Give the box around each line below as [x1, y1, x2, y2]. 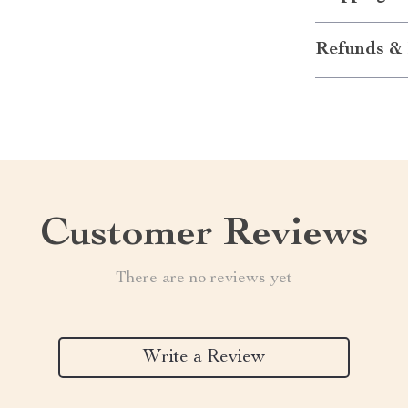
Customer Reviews [39, 216, 369, 256]
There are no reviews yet [116, 270, 292, 287]
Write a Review [143, 348, 265, 367]
